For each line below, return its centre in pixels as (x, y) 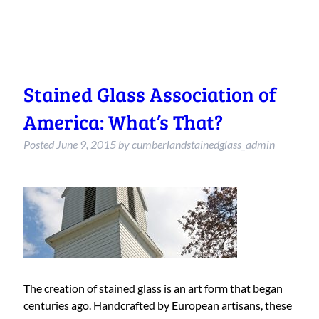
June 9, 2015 (86, 145)
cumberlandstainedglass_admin (203, 145)
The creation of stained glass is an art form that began (153, 288)
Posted (40, 145)
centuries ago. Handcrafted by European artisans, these (157, 305)
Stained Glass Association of (150, 94)
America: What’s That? (123, 122)
